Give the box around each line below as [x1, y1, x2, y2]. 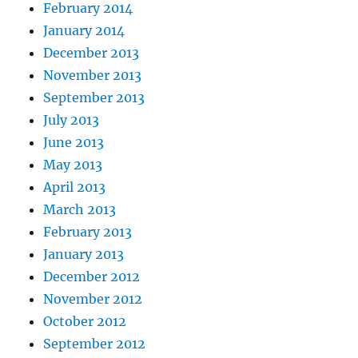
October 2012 [43, 313, 127, 330]
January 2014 [43, 22, 125, 39]
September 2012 [43, 336, 146, 352]
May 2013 [43, 157, 103, 173]
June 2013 [43, 134, 105, 151]
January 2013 [43, 246, 125, 263]
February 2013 [43, 224, 133, 241]
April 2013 [43, 179, 106, 196]
